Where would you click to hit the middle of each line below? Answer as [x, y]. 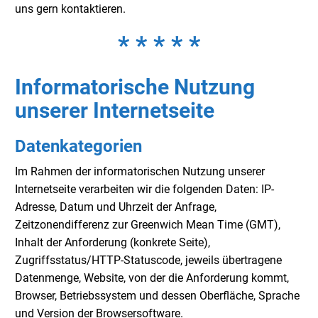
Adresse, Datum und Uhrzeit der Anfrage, [116, 207]
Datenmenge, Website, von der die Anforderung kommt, [152, 278]
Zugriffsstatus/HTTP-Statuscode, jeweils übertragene [148, 261]
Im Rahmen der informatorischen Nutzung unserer [140, 172]
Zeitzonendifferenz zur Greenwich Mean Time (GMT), [148, 225]
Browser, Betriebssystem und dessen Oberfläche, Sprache [157, 296]
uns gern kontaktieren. [70, 9]
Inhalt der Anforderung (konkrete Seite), [113, 243]
